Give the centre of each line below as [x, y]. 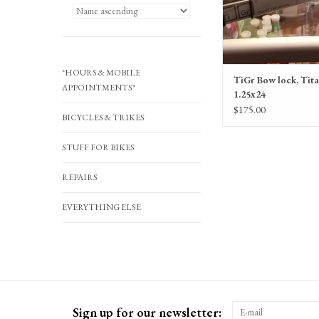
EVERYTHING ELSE [101, 207]
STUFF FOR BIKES [98, 147]
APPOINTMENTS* [99, 88]
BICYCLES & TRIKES [103, 117]
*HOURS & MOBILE [101, 73]
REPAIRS [80, 177]
